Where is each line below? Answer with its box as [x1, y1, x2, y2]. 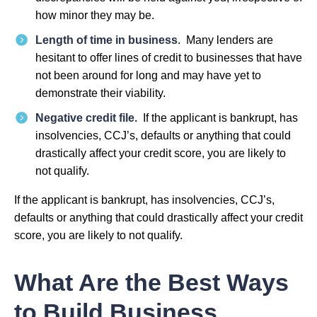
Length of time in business [35, 33, 178, 46]
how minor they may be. [35, 8, 157, 21]
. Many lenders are [178, 33, 273, 46]
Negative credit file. [35, 111, 140, 124]
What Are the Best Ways [14, 269, 289, 296]
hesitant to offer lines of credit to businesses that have [35, 51, 302, 64]
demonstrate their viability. [35, 86, 166, 99]
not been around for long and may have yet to [35, 69, 261, 81]
